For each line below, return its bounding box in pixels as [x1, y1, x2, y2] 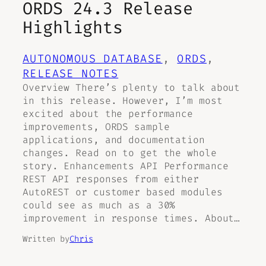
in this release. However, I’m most [23, 94, 223, 107]
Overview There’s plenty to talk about [23, 81, 240, 94]
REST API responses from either [23, 173, 199, 186]
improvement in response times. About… [23, 212, 240, 225]
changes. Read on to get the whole [23, 147, 217, 160]
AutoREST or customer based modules [23, 186, 223, 199]
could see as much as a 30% [23, 199, 176, 212]
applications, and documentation [23, 134, 205, 147]
